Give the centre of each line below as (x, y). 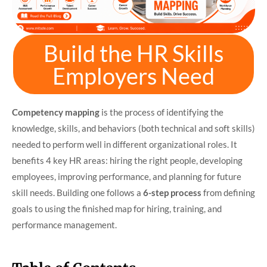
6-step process (172, 192)
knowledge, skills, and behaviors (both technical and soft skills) (133, 128)
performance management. (64, 224)
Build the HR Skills (133, 53)
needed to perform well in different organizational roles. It (125, 144)
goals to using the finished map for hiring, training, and (117, 208)
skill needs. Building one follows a (77, 192)
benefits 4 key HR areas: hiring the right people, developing (127, 160)
